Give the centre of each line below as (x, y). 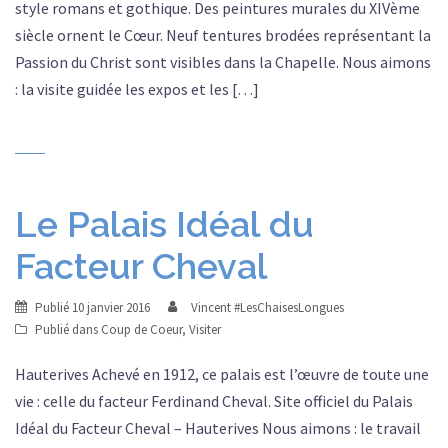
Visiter (205, 329)
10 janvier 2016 (111, 307)
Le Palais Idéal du (164, 224)
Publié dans (68, 329)
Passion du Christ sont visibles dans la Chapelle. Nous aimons (223, 62)
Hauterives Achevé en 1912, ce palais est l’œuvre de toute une (222, 374)
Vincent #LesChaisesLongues (267, 307)
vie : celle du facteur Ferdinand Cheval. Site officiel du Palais (214, 401)
